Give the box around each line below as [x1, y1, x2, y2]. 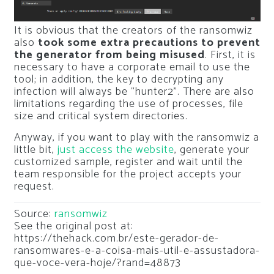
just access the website [57, 140, 174, 159]
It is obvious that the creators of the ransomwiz [13, 21, 253, 40]
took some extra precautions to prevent [37, 33, 261, 52]
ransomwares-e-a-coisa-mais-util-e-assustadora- [13, 241, 260, 260]
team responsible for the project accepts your [13, 165, 242, 183]
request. [13, 177, 54, 196]
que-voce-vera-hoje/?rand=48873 [13, 253, 181, 272]
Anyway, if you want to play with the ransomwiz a [13, 128, 259, 147]
